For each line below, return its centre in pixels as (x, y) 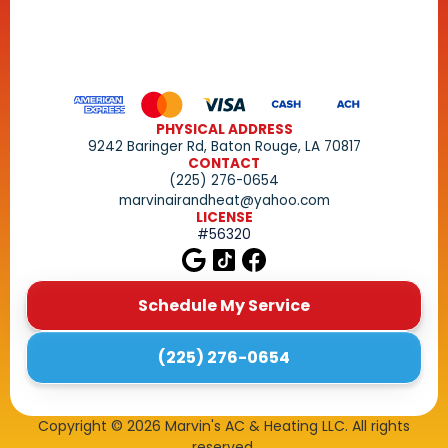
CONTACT (224, 163)
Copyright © (82, 425)
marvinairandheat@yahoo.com (224, 200)
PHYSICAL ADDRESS (224, 129)
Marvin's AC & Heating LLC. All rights (285, 425)
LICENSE (224, 217)
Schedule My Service (224, 305)
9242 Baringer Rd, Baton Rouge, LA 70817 (224, 146)
